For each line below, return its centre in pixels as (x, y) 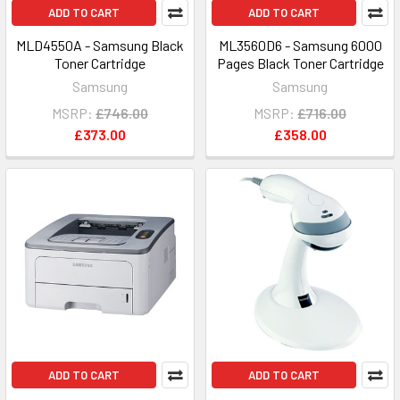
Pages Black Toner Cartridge (300, 63)
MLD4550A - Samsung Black (100, 45)
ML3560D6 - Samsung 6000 (300, 45)
